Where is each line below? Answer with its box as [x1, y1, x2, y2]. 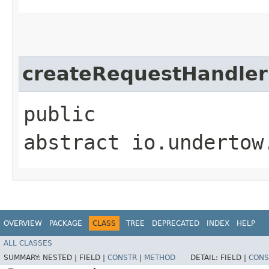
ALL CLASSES [4, 239, 52, 248]
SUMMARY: [4, 253, 43, 262]
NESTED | [43, 253, 79, 262]
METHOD [144, 253, 175, 262]
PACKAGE [49, 219, 82, 228]
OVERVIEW [4, 219, 42, 228]
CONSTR [107, 253, 137, 262]
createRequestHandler [22, 62, 268, 85]
